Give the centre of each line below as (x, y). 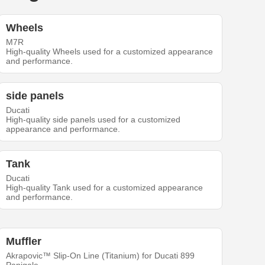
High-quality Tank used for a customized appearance (105, 188)
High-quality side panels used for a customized (93, 120)
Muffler (24, 242)
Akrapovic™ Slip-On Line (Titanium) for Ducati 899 (101, 256)
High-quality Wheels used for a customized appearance (110, 52)
